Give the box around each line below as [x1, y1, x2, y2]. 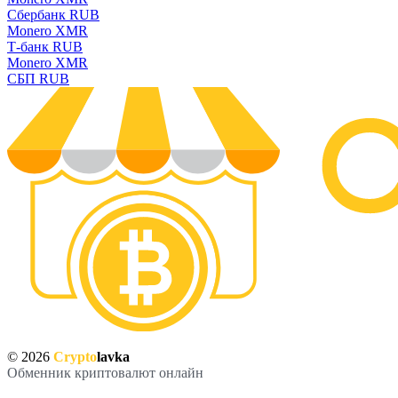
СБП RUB [7, 70, 69, 86]
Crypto [53, 349, 97, 365]
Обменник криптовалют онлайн [7, 365, 203, 381]
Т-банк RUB [7, 38, 83, 54]
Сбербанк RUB [7, 6, 99, 22]
